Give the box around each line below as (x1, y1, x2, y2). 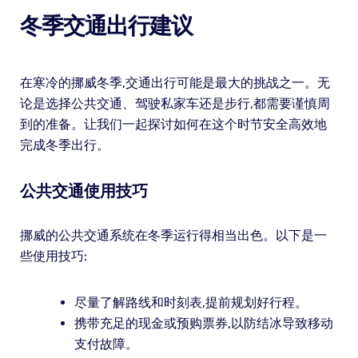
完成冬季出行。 (19, 137, 109, 153)
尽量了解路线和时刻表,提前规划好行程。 (74, 295, 308, 311)
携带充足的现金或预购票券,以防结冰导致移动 (74, 316, 333, 332)
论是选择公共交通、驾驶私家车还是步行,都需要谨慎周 (19, 96, 330, 112)
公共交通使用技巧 (19, 181, 148, 201)
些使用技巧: (19, 249, 87, 265)
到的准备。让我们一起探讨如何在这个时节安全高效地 (19, 117, 327, 133)
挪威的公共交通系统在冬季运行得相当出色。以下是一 (19, 228, 327, 244)
